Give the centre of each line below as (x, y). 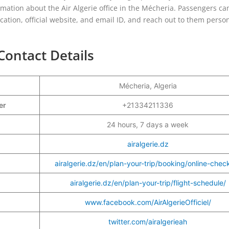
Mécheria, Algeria (148, 85)
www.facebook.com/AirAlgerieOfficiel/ (148, 202)
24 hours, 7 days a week (148, 124)
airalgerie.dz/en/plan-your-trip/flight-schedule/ (148, 182)
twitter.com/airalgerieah (148, 221)
